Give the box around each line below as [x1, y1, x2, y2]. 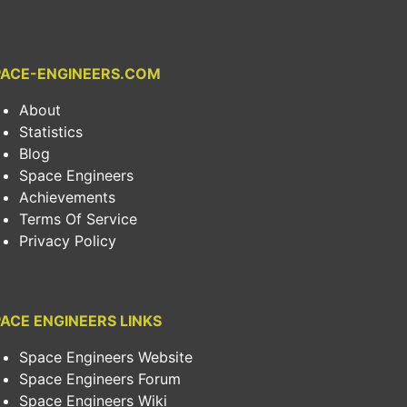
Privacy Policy [19, 232, 116, 250]
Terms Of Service [19, 210, 137, 228]
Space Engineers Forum [19, 370, 181, 388]
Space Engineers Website [19, 348, 193, 366]
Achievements [19, 188, 115, 206]
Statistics [19, 123, 83, 141]
